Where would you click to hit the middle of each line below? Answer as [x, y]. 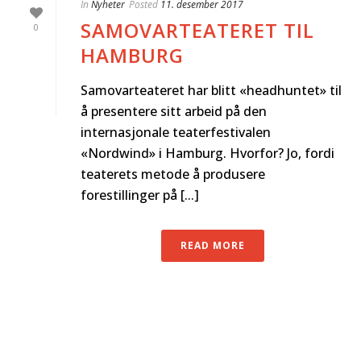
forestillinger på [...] [140, 195]
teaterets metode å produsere [173, 174]
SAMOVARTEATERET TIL [197, 31]
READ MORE [213, 246]
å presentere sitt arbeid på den [174, 112]
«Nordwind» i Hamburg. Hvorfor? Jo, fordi [207, 154]
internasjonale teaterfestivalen [176, 133]
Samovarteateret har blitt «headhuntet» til [211, 91]
